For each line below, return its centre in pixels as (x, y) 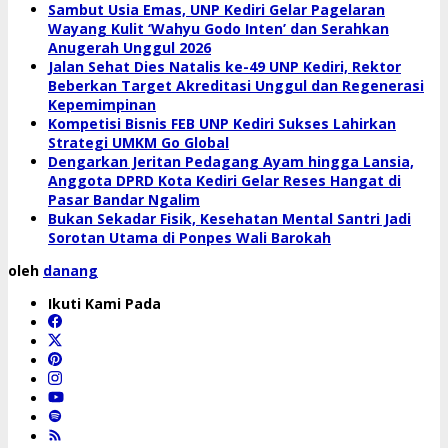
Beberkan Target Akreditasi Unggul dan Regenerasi (236, 85)
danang (70, 270)
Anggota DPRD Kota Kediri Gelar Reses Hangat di (224, 180)
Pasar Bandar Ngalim (124, 199)
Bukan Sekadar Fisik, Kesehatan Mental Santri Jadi (229, 218)
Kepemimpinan (102, 104)
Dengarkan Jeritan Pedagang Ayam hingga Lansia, (231, 161)
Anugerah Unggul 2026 (129, 47)
